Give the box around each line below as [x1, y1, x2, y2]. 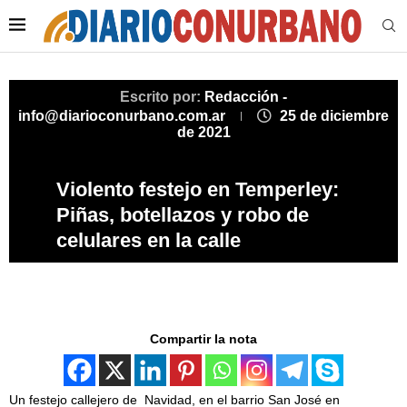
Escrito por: [120, 89, 204, 105]
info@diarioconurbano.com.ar [18, 108, 229, 124]
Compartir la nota [150, 332, 257, 347]
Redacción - [204, 89, 287, 105]
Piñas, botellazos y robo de [56, 203, 309, 227]
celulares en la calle [56, 229, 241, 253]
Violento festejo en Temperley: [56, 178, 339, 202]
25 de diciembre [280, 108, 389, 124]
